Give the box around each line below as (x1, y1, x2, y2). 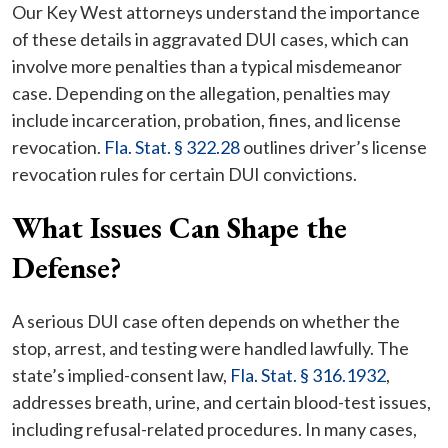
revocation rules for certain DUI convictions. (12, 163, 357, 186)
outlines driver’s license (240, 136, 427, 159)
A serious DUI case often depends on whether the (12, 310, 400, 333)
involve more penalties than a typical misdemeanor (12, 55, 402, 78)
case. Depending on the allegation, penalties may (12, 82, 390, 105)
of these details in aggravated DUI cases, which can (12, 28, 409, 51)
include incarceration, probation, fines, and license (12, 109, 401, 132)
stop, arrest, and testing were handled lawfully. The (12, 337, 409, 360)
